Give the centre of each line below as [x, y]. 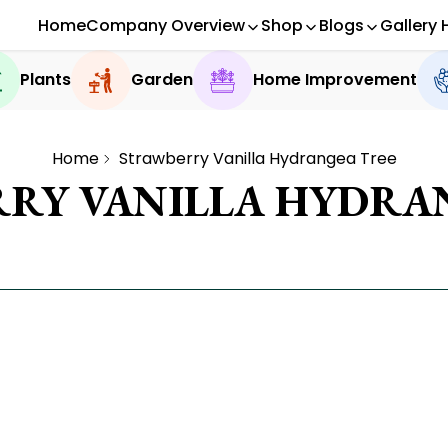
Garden [161, 79]
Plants [45, 79]
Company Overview [165, 25]
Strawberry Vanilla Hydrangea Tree [257, 158]
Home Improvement [334, 79]
